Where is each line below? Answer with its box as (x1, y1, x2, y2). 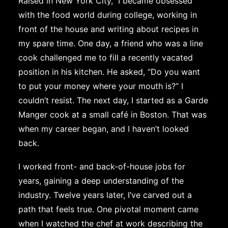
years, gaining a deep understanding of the (18, 176, 184, 186)
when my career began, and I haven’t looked (18, 124, 189, 134)
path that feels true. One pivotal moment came (18, 204, 198, 214)
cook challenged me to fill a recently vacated (18, 52, 193, 63)
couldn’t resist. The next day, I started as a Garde (18, 95, 208, 105)
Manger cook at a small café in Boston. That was (18, 109, 207, 120)
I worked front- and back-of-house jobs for (18, 161, 185, 172)
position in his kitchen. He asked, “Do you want (18, 67, 200, 77)
